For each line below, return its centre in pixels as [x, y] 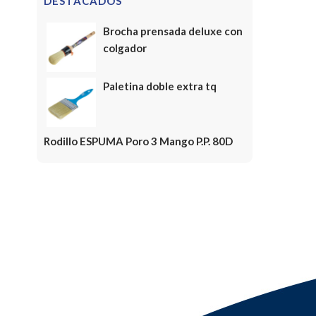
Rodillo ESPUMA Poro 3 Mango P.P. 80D [138, 141]
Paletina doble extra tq [160, 86]
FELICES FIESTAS [146, 261]
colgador [125, 48]
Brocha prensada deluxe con [173, 31]
